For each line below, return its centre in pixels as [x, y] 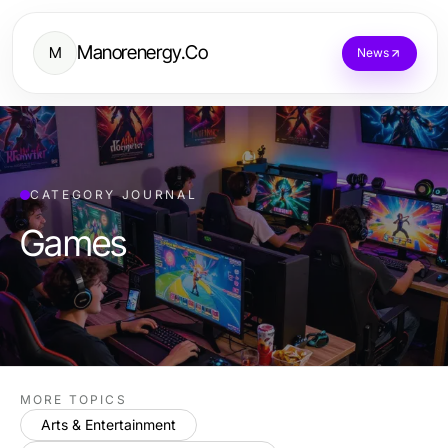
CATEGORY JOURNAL [114, 194]
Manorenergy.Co [142, 52]
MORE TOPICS [73, 399]
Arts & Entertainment [108, 424]
